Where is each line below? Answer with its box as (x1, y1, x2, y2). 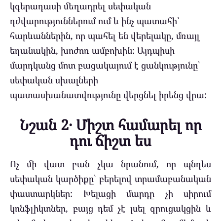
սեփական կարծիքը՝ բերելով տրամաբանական (10, 173, 211, 185)
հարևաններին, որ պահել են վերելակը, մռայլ (10, 29, 200, 41)
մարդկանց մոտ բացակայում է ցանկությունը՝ (10, 59, 200, 71)
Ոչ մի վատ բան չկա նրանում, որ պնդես (10, 158, 211, 170)
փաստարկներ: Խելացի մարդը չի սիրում (10, 187, 211, 200)
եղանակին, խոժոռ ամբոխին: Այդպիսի (10, 44, 175, 56)
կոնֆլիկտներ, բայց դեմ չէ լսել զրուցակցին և (10, 202, 211, 215)
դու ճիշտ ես (70, 131, 151, 151)
